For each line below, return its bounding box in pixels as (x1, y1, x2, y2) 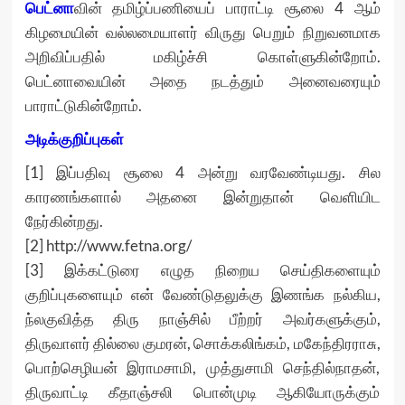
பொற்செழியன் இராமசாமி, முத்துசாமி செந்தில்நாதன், (24, 358, 381, 378)
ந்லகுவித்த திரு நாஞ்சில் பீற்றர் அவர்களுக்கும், (24, 309, 381, 329)
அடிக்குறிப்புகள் (24, 129, 124, 149)
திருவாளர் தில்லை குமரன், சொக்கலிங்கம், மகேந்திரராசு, (24, 334, 381, 353)
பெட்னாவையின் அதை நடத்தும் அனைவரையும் (24, 71, 381, 91)
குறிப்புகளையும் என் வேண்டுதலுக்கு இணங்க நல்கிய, (24, 285, 381, 305)
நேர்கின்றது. (24, 212, 103, 231)
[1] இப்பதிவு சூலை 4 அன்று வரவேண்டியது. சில (24, 163, 381, 183)
